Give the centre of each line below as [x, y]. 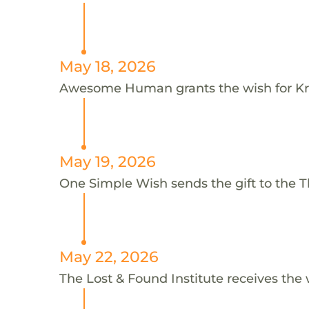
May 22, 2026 [109, 256]
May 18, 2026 [107, 66]
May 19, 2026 [107, 161]
